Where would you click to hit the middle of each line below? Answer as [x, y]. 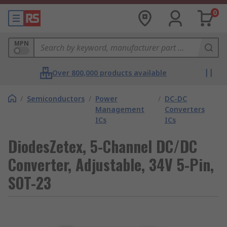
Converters [184, 109]
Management [120, 109]
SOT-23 [30, 183]
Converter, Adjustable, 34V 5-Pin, [111, 164]
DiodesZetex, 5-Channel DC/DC [103, 146]
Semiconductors [56, 99]
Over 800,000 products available [109, 73]
